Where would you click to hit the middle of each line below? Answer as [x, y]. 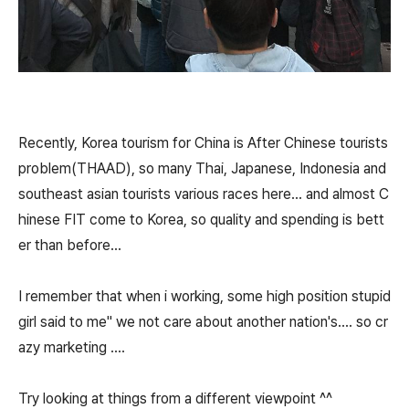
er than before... [70, 245]
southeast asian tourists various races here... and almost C [204, 194]
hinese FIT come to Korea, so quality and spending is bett [201, 220]
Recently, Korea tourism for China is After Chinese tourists [203, 143]
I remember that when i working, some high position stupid [204, 296]
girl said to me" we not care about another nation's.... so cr [203, 322]
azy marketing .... [72, 347]
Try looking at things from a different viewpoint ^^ [175, 399]
